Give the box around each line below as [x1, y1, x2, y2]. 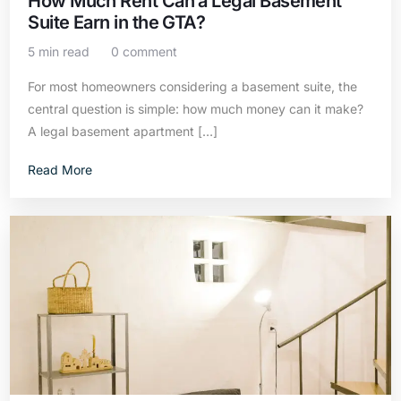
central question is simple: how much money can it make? [28, 101, 364, 116]
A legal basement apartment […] [28, 124, 218, 139]
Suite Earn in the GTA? [28, 12, 206, 33]
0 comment [111, 44, 178, 59]
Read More [28, 162, 93, 177]
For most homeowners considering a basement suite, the [28, 79, 358, 94]
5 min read [28, 44, 90, 59]
